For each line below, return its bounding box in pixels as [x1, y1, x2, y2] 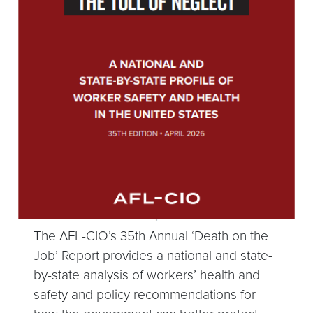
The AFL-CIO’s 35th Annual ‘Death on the [34, 228, 269, 245]
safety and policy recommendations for [34, 286, 256, 303]
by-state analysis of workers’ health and [34, 267, 261, 284]
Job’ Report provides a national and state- [34, 247, 273, 264]
